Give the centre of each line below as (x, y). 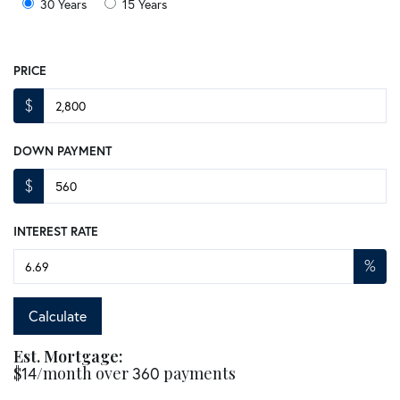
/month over (84, 374)
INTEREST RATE (56, 232)
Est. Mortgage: (68, 357)
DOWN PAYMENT (62, 151)
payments (198, 374)
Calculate (58, 316)
